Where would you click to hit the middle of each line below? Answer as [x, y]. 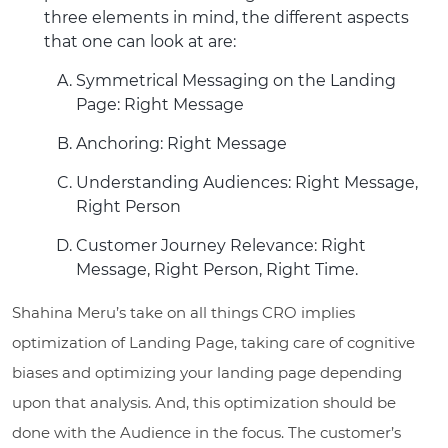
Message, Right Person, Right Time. [217, 269]
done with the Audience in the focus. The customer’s [206, 432]
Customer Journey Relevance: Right [221, 245]
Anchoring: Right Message [181, 143]
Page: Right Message [160, 104]
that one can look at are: [140, 41]
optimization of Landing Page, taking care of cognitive [213, 342]
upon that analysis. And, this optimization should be [204, 402]
